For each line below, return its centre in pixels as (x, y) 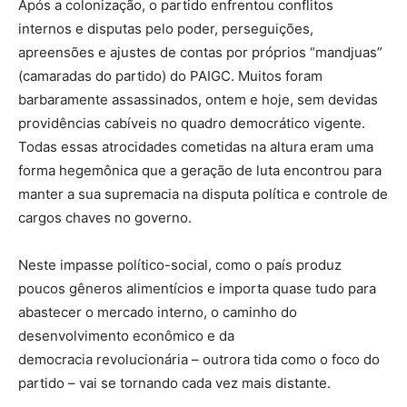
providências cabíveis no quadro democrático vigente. (192, 124)
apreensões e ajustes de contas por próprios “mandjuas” (200, 53)
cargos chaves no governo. (105, 218)
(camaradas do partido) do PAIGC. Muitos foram (170, 76)
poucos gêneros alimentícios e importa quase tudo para (197, 289)
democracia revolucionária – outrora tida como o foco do (199, 360)
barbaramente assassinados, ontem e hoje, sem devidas (198, 100)
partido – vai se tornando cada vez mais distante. (174, 383)
